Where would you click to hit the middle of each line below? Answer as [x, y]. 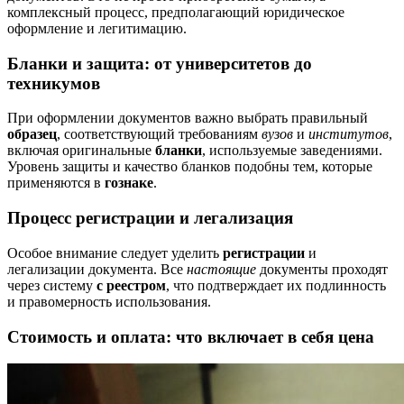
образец [32, 134]
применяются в [56, 183]
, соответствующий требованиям [159, 134]
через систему [52, 285]
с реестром [131, 285]
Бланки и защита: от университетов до [160, 63]
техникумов [54, 83]
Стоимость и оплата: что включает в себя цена [191, 336]
